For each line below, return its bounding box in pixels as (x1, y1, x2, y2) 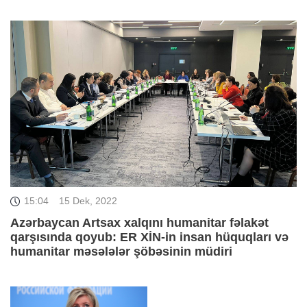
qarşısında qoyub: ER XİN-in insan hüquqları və (10, 230, 288, 245)
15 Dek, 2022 (59, 195, 117, 207)
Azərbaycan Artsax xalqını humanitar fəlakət (10, 216, 269, 230)
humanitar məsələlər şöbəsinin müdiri (10, 245, 232, 259)
